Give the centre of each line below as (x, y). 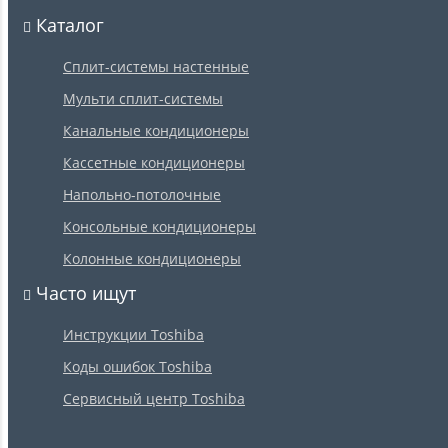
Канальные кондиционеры (156, 131)
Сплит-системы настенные (156, 67)
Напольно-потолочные (142, 195)
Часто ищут (83, 293)
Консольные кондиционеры (159, 227)
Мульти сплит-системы (143, 99)
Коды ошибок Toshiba (137, 367)
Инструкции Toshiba (133, 335)
